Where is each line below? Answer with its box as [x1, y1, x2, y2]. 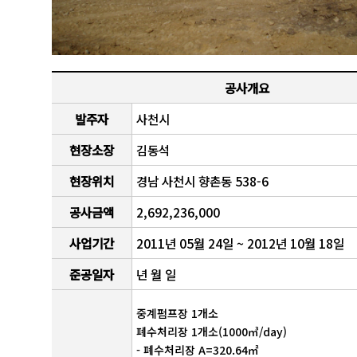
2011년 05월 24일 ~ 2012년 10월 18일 [136, 234, 344, 253]
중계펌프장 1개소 [136, 305, 218, 322]
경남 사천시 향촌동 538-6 [136, 172, 269, 190]
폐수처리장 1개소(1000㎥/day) [136, 324, 287, 340]
